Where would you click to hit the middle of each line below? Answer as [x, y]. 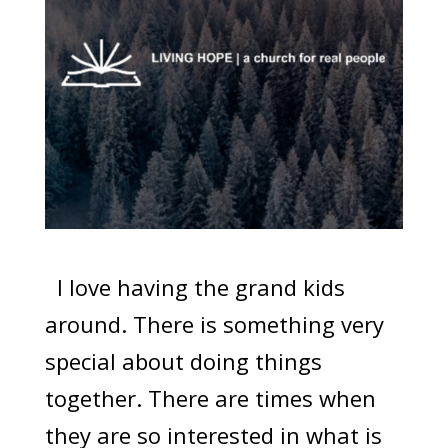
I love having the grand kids [194, 287]
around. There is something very [214, 324]
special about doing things [183, 361]
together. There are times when [210, 398]
